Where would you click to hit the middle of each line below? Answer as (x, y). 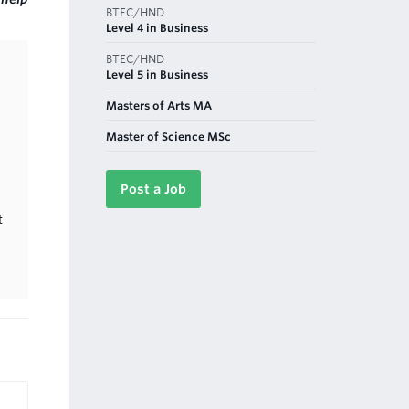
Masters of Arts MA (159, 105)
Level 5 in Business (157, 74)
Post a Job (153, 189)
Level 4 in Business (157, 27)
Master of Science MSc (168, 136)
